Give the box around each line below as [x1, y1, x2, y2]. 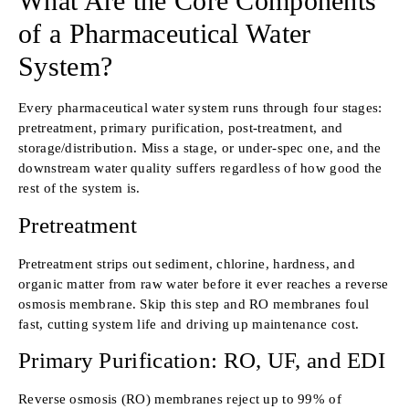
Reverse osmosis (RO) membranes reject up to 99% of [18, 392, 341, 407]
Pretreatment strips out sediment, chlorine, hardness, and [18, 256, 356, 271]
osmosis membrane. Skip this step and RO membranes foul [18, 296, 370, 311]
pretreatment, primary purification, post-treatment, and [18, 121, 343, 136]
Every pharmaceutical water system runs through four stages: [18, 100, 383, 116]
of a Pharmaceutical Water [18, 18, 311, 49]
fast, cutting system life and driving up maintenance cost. [18, 316, 360, 331]
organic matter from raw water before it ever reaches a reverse [18, 276, 389, 291]
